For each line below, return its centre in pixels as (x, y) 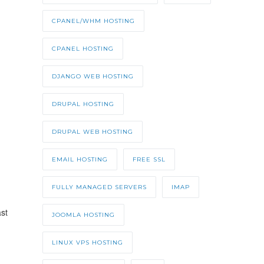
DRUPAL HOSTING (83, 104)
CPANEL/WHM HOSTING (93, 21)
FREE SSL (149, 160)
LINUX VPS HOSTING (87, 243)
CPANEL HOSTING (82, 49)
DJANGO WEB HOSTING (93, 77)
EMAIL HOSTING (80, 160)
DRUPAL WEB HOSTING (92, 132)
